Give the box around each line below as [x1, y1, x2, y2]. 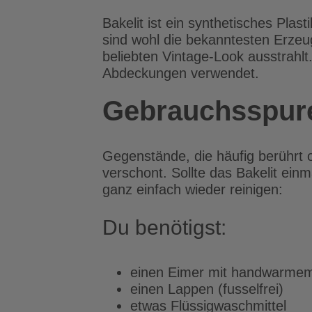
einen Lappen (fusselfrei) [130, 281, 283, 297]
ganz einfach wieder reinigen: [102, 182, 283, 197]
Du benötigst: [102, 216, 226, 239]
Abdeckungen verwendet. [102, 65, 259, 81]
